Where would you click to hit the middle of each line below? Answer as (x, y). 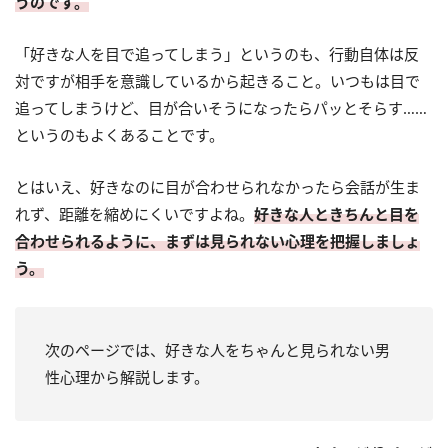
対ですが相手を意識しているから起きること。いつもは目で (217, 80)
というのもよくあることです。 (119, 134)
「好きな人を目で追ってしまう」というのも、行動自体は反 (217, 53)
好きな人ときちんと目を (336, 213)
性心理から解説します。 (127, 376)
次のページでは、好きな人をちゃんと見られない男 (217, 349)
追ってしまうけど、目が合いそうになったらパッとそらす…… (221, 107)
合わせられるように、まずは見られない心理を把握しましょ (217, 240)
